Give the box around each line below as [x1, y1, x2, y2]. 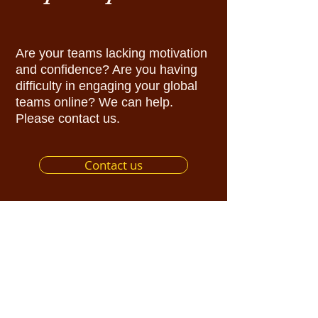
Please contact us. [16, 111, 124, 126]
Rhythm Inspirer [49, 288, 174, 311]
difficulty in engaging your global [16, 79, 197, 93]
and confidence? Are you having [16, 62, 197, 77]
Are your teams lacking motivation [16, 46, 207, 60]
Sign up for [74, 268, 153, 288]
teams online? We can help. [16, 95, 173, 109]
